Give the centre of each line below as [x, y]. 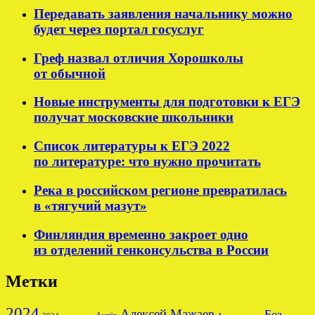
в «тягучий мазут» [90, 205]
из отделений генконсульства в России [151, 250]
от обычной [70, 73]
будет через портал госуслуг [119, 29]
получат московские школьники [134, 117]
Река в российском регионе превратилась [160, 190]
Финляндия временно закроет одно [141, 234]
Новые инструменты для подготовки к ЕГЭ [167, 102]
